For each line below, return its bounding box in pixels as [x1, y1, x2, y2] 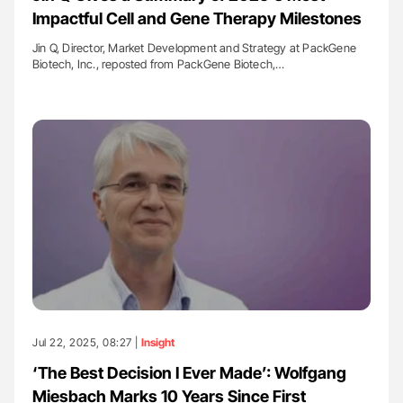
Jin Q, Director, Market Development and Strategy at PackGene [32, 40, 357, 56]
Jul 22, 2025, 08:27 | [32, 335, 141, 349]
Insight [141, 335, 175, 349]
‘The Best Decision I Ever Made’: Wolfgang [32, 363, 346, 382]
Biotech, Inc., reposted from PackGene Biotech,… [32, 57, 285, 72]
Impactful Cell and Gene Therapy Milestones [32, 9, 362, 29]
